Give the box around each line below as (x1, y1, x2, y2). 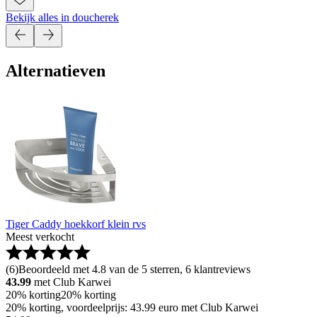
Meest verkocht (6, 231, 74, 243)
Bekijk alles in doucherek (6, 11, 119, 24)
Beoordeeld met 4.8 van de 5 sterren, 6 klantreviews (18, 263, 250, 276)
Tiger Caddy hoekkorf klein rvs (6, 218, 146, 231)
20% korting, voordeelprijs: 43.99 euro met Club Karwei (6, 301, 258, 314)
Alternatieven (6, 62, 105, 81)
